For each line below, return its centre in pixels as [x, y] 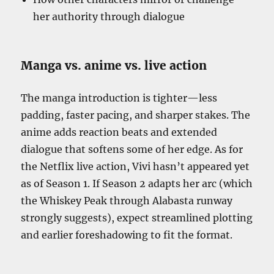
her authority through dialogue [109, 17]
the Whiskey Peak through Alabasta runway [127, 201]
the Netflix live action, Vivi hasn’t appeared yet [135, 167]
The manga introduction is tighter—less [119, 98]
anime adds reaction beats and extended [119, 132]
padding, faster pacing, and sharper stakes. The [136, 115]
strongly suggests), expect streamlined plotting [137, 218]
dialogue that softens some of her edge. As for [132, 150]
